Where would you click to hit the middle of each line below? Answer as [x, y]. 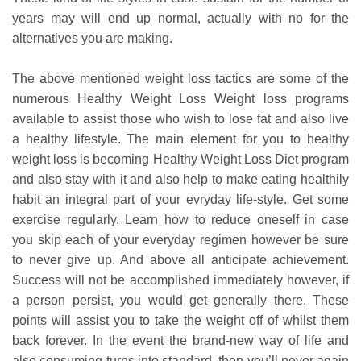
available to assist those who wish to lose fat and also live [180, 119]
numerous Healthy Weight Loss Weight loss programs [180, 99]
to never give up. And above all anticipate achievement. [180, 260]
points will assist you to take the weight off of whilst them [180, 321]
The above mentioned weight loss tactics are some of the [180, 79]
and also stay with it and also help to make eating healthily [180, 180]
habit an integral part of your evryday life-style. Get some [180, 200]
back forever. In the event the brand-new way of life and [180, 341]
